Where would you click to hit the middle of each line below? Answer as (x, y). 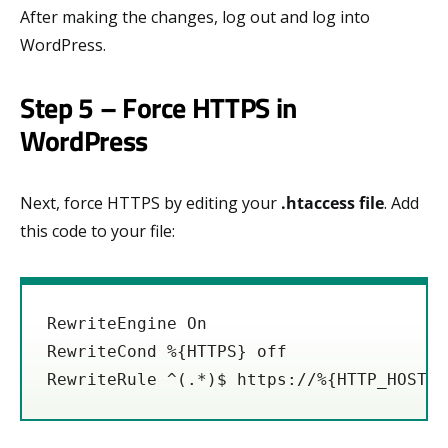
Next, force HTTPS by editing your (150, 203)
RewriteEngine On (127, 324)
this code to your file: (97, 231)
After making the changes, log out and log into (195, 17)
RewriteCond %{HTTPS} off (167, 352)
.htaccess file (332, 203)
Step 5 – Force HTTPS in (158, 108)
